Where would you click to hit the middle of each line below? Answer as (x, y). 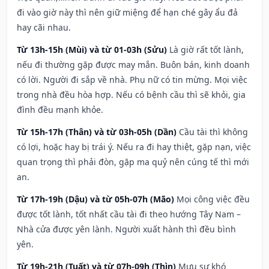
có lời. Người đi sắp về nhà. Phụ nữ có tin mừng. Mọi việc (132, 80)
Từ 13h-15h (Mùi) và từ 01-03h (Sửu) (92, 50)
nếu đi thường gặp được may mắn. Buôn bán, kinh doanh (133, 65)
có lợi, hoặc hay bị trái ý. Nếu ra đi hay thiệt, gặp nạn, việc (134, 147)
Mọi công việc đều (213, 199)
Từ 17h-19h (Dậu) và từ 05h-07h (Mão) (95, 199)
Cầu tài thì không (213, 132)
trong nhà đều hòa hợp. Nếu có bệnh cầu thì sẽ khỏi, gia (131, 95)
